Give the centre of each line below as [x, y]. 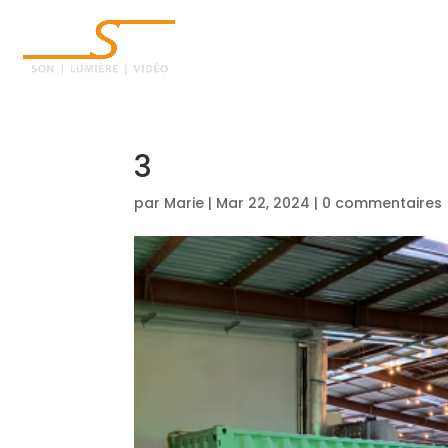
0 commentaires [382, 203]
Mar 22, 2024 [263, 203]
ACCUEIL [386, 47]
